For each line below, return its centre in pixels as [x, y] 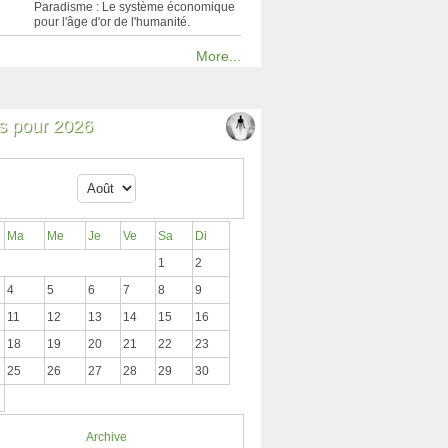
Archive [106, 437]
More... [218, 56]
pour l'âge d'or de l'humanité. [112, 22]
